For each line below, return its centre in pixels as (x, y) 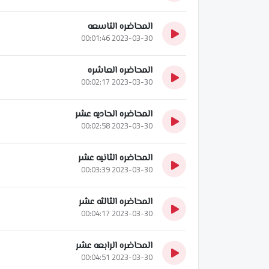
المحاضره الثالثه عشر (116, 202)
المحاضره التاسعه (120, 26)
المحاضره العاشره (120, 70)
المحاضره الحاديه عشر (114, 114)
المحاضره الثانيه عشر (115, 158)
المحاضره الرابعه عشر (114, 246)
